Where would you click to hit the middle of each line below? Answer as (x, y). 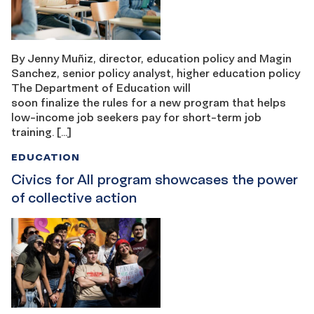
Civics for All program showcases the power (155, 180)
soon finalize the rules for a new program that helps (149, 103)
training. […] (41, 132)
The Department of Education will (101, 88)
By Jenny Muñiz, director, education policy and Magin (151, 59)
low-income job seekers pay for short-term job (136, 117)
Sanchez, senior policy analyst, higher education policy (157, 73)
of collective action (74, 198)
